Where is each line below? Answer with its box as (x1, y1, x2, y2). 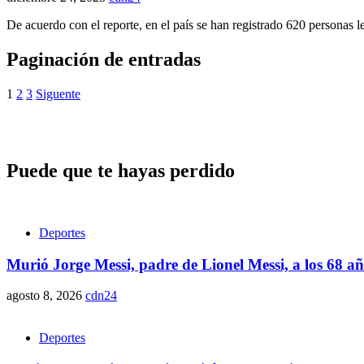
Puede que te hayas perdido (6, 159, 235, 181)
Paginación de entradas (6, 49, 201, 71)
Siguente (36, 87, 80, 102)
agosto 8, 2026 (6, 288, 85, 303)
